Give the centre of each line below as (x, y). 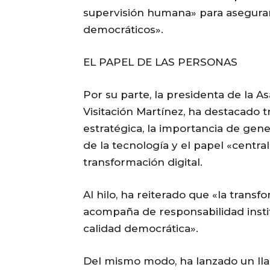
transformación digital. (143, 162)
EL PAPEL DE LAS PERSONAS (160, 62)
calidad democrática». (141, 229)
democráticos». (123, 30)
